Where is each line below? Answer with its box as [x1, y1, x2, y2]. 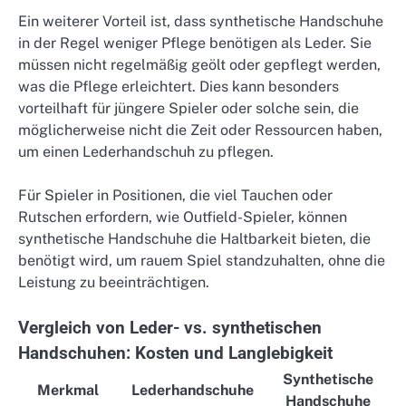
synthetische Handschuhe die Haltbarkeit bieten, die [18, 229, 371, 247]
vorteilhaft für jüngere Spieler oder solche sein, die [18, 99, 359, 117]
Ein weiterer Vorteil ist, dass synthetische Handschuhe [18, 12, 383, 30]
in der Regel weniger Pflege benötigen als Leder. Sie [18, 34, 372, 52]
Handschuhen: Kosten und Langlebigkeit [18, 343, 333, 364]
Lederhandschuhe [131, 382, 254, 400]
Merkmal [36, 382, 99, 400]
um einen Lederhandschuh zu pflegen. [18, 142, 274, 160]
